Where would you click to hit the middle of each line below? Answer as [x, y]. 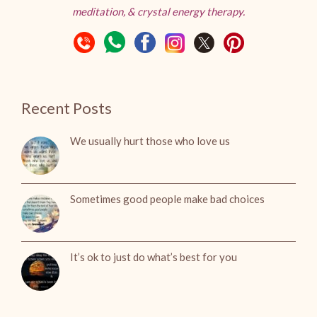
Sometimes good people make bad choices [167, 198]
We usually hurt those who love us [150, 140]
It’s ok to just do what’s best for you [154, 257]
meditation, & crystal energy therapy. [158, 11]
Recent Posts [67, 108]
